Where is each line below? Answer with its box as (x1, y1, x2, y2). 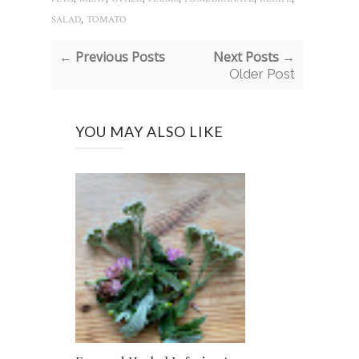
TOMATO (87, 13, 127, 26)
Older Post (228, 65, 295, 82)
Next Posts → (212, 47, 295, 66)
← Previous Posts (59, 47, 165, 66)
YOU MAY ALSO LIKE (75, 122, 224, 140)
